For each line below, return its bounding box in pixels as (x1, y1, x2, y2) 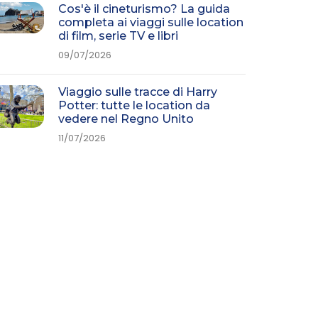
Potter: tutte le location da (58, 99, 210, 112)
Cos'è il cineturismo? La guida (58, 2, 230, 16)
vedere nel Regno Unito (58, 112, 194, 126)
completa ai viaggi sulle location (58, 16, 243, 29)
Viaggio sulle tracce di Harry (58, 85, 217, 99)
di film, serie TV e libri (58, 29, 178, 43)
